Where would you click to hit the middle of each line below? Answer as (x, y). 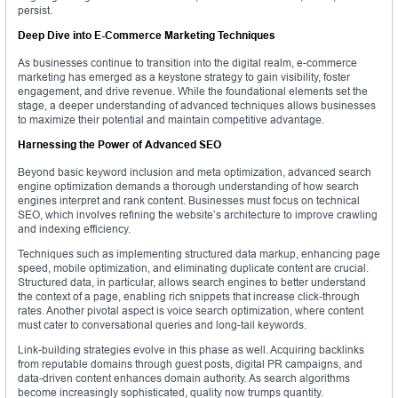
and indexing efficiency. (74, 229)
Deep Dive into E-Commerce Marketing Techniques (147, 36)
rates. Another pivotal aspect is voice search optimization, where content (191, 311)
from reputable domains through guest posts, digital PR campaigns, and (190, 364)
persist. (35, 11)
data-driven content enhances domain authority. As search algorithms (184, 378)
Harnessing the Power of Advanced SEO (119, 145)
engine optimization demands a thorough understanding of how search (188, 187)
